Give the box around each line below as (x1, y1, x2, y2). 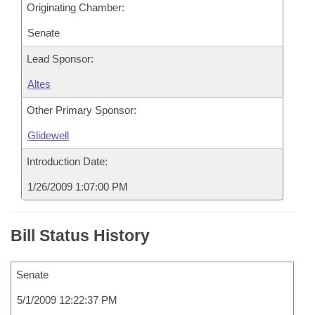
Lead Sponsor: (27, 53, 94, 65)
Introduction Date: (27, 155, 108, 167)
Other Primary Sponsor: (27, 104, 136, 116)
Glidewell (27, 129, 69, 141)
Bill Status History (11, 226, 150, 245)
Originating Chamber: (27, 1, 124, 13)
